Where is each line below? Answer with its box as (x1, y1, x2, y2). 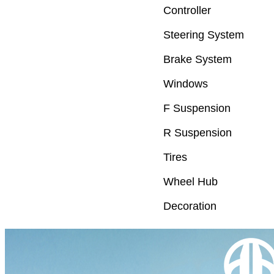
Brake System (163, 53, 232, 66)
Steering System (163, 29, 244, 42)
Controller (163, 4, 211, 17)
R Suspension (163, 127, 232, 139)
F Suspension (163, 102, 231, 115)
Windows (163, 78, 208, 91)
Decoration (163, 200, 217, 213)
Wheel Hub (163, 176, 218, 188)
